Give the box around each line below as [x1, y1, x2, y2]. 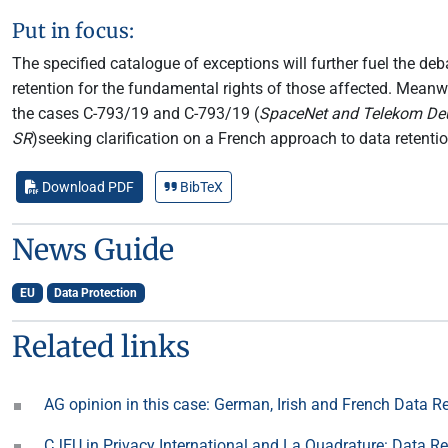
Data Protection [54, 286, 138, 300]
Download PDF [39, 179, 134, 195]
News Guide [12, 232, 174, 268]
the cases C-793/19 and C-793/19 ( [12, 104, 259, 123]
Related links [12, 329, 190, 365]
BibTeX [177, 179, 223, 195]
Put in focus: [12, 18, 134, 43]
